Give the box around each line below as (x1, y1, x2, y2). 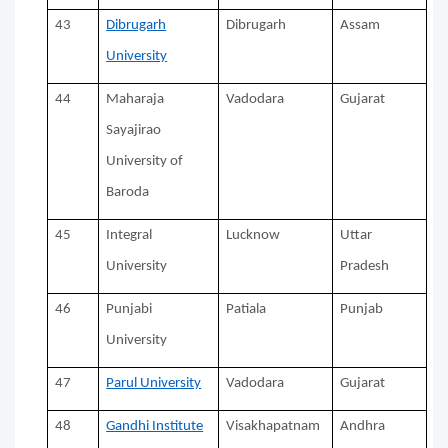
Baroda (106, 185, 150, 201)
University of (106, 154, 184, 170)
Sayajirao (106, 123, 162, 139)
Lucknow (226, 228, 281, 244)
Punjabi (106, 302, 153, 318)
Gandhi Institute (106, 419, 204, 435)
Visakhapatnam (226, 419, 321, 435)
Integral (106, 228, 153, 244)
